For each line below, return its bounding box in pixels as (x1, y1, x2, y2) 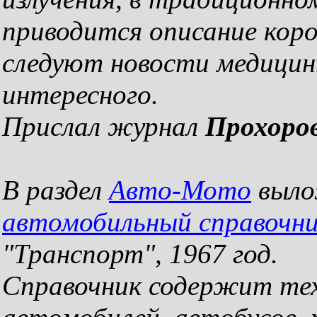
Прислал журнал (2, 111, 205, 142)
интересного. (2, 79, 158, 110)
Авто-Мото (109, 175, 251, 205)
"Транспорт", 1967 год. (2, 238, 278, 269)
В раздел (2, 175, 109, 205)
